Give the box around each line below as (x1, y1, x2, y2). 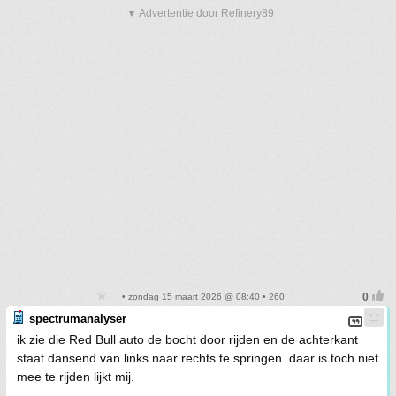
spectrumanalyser (29, 312, 126, 325)
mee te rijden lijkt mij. (17, 369, 134, 384)
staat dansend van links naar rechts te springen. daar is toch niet (17, 351, 378, 365)
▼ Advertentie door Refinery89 (126, 7, 274, 19)
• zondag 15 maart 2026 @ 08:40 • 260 (118, 292, 285, 301)
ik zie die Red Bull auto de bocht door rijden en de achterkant (17, 332, 358, 346)
